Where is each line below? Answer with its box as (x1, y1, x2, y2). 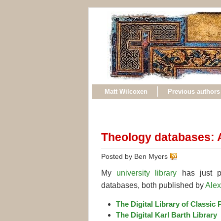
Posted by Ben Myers (101, 152, 170, 160)
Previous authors (168, 88, 220, 95)
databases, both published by (101, 181, 205, 189)
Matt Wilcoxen (105, 88, 147, 95)
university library (116, 168, 177, 177)
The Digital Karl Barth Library (116, 210, 217, 219)
